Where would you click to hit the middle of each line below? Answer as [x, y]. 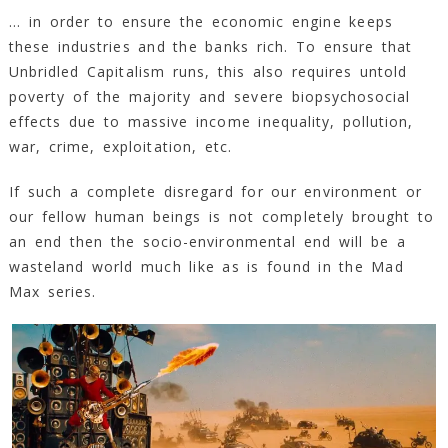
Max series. [52, 292]
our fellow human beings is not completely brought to [221, 217]
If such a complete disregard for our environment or [215, 192]
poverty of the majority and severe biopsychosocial [209, 97]
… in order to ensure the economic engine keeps [200, 22]
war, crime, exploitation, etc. [120, 147]
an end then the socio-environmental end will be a [207, 242]
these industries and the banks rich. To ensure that [210, 47]
